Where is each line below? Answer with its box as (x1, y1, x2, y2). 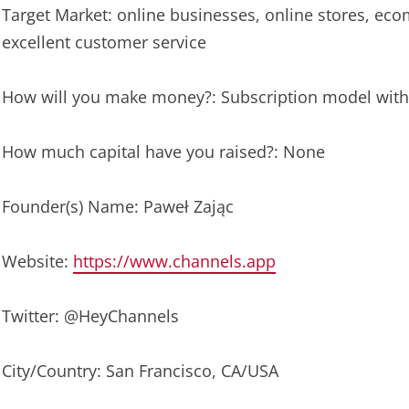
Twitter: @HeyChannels (2, 305, 179, 327)
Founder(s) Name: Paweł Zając (2, 195, 234, 217)
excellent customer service (2, 31, 206, 53)
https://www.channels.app (73, 250, 276, 272)
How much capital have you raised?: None (2, 141, 325, 163)
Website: (2, 250, 73, 272)
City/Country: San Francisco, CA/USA (2, 360, 278, 382)
